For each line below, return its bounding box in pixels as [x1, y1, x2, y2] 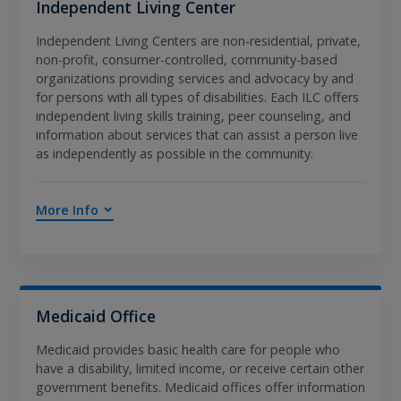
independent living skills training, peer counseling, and [35, 107, 351, 124]
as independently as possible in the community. [35, 144, 313, 162]
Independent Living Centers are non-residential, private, [35, 31, 361, 49]
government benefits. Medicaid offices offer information [35, 379, 365, 396]
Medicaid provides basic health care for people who [35, 341, 340, 358]
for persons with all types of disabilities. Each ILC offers [35, 88, 359, 106]
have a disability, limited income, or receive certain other [35, 360, 364, 377]
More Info [35, 200, 98, 218]
